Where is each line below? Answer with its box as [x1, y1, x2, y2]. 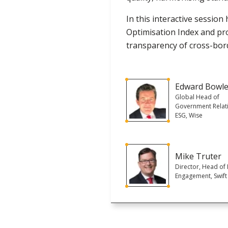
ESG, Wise [175, 110, 203, 120]
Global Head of [175, 92, 220, 101]
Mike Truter [175, 150, 222, 162]
